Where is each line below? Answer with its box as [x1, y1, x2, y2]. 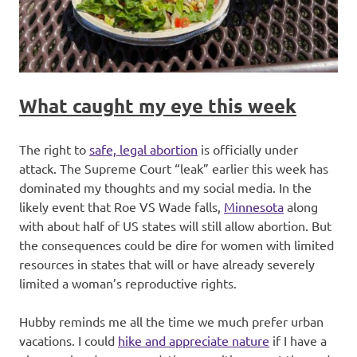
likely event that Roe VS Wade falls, [19, 198, 224, 215]
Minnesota [224, 198, 284, 215]
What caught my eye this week [19, 93, 296, 119]
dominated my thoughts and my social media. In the [19, 179, 312, 196]
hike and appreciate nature [118, 332, 269, 349]
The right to [19, 141, 89, 158]
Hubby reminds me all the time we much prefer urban [19, 313, 324, 330]
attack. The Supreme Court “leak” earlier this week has [19, 160, 328, 177]
